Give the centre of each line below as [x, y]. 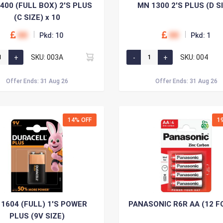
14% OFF [80, 120]
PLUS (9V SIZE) [37, 216]
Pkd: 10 [51, 35]
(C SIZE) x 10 [37, 17]
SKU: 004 [194, 57]
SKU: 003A [47, 57]
